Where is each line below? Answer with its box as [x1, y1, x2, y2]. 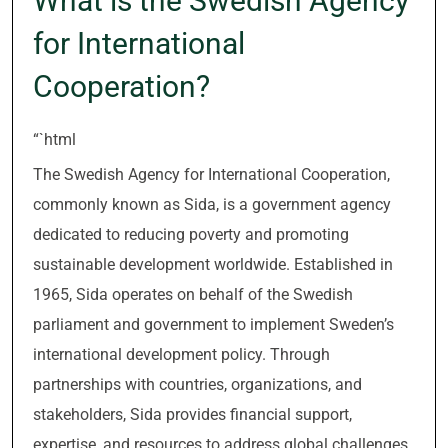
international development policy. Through [33, 345, 330, 364]
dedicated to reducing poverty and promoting [33, 225, 349, 244]
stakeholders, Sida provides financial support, [33, 405, 352, 424]
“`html [33, 130, 76, 149]
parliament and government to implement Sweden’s [33, 315, 394, 334]
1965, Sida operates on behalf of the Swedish [33, 285, 353, 304]
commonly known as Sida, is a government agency [33, 195, 391, 214]
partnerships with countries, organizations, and [33, 375, 362, 394]
